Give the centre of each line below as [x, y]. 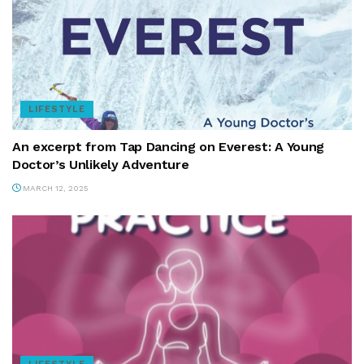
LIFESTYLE [57, 110]
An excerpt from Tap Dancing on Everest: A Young [168, 147]
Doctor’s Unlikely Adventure [101, 165]
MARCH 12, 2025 [54, 188]
